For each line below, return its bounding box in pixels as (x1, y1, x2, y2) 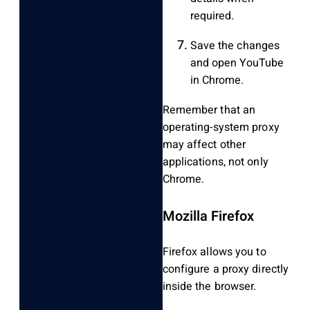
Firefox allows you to (162, 244, 266, 261)
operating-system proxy (162, 119, 280, 136)
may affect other (162, 136, 246, 154)
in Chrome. (190, 72, 244, 89)
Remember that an (162, 102, 256, 119)
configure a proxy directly (162, 261, 289, 278)
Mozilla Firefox (162, 206, 254, 226)
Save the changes (190, 37, 280, 55)
